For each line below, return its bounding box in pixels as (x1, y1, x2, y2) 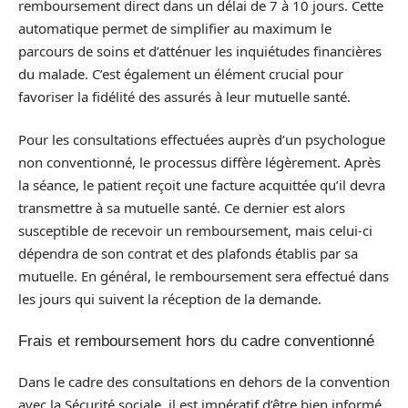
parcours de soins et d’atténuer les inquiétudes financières (18, 41, 382, 60)
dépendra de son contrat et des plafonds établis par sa (18, 244, 358, 262)
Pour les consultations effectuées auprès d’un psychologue (18, 130, 385, 148)
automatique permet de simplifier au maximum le (18, 18, 331, 37)
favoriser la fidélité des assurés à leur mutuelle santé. (18, 87, 351, 106)
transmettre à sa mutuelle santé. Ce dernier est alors (18, 199, 345, 217)
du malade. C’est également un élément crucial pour (18, 64, 343, 83)
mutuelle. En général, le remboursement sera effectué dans (18, 267, 389, 285)
